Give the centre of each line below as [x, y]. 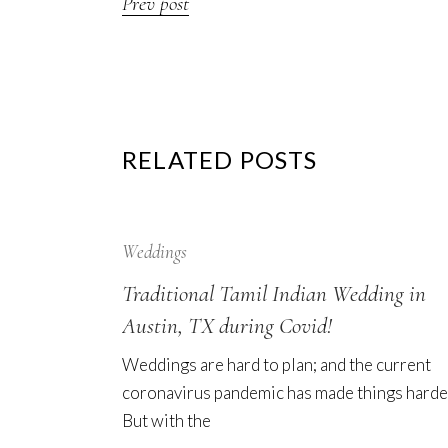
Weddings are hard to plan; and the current [276, 364]
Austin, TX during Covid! [227, 325]
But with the [166, 420]
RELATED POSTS [220, 159]
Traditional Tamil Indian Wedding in [274, 293]
